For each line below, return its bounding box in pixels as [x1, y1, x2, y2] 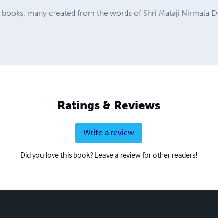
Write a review [83, 128, 135, 138]
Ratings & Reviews [57, 98, 161, 112]
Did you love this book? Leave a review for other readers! [20, 150, 198, 160]
